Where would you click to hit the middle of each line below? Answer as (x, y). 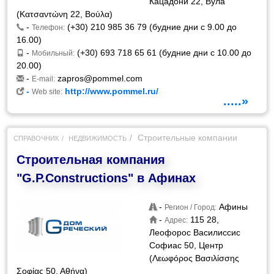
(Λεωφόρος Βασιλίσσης (194, 258)
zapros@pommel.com (100, 78)
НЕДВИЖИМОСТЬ (98, 138)
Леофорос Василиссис (195, 232)
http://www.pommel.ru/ (111, 91)
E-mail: (44, 79)
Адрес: (176, 220)
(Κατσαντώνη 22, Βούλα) (65, 14)
